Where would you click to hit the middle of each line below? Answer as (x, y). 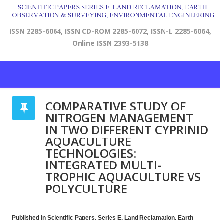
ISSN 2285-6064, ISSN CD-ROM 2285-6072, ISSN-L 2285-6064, (110, 31)
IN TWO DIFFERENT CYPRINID (127, 130)
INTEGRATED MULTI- (103, 165)
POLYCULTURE (86, 189)
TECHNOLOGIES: (91, 153)
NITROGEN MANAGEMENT (119, 118)
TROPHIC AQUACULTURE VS (123, 177)
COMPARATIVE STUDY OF (115, 106)
